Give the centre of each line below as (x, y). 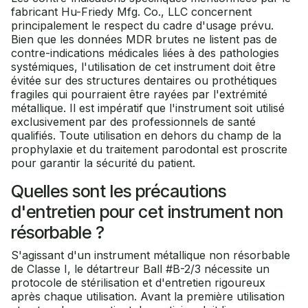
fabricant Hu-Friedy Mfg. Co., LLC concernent (131, 12)
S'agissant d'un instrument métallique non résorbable (151, 255)
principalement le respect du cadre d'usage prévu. (142, 26)
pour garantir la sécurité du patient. (103, 163)
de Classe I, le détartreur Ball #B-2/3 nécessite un (140, 269)
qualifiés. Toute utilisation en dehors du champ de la (146, 136)
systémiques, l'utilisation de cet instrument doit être (143, 67)
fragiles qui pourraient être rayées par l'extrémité (139, 95)
